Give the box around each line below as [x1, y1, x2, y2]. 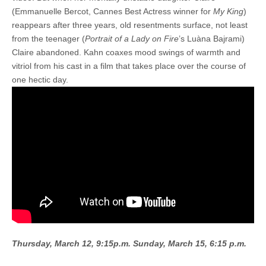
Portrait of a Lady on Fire [85, 34, 179, 44]
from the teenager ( [12, 34, 85, 44]
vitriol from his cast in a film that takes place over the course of [12, 61, 246, 71]
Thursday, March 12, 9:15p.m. [12, 238, 133, 248]
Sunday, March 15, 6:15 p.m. [133, 238, 246, 248]
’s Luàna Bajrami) [179, 34, 245, 44]
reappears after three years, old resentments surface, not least [12, 20, 248, 30]
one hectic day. [12, 75, 68, 85]
